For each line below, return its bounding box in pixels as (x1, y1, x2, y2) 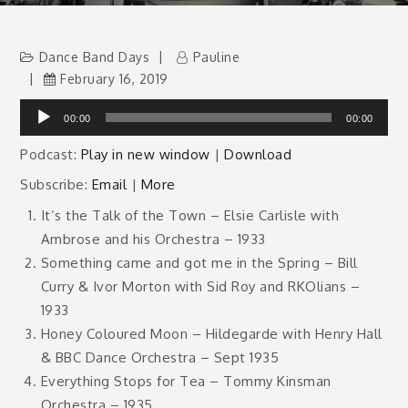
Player (19, 125, 61, 142)
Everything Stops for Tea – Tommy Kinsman (40, 372, 331, 390)
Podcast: (20, 145, 81, 163)
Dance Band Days (38, 49, 150, 65)
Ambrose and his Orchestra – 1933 (40, 229, 266, 248)
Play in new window (80, 145, 210, 163)
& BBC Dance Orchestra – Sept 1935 (40, 348, 280, 366)
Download (224, 145, 292, 163)
